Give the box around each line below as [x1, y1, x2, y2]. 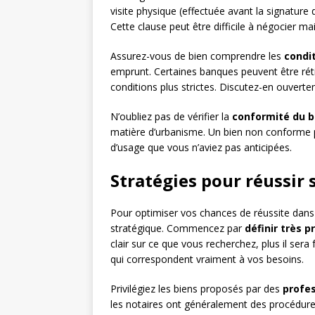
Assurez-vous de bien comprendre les [110, 49, 284, 63]
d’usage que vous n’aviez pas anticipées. [110, 141, 292, 155]
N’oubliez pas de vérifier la [110, 110, 232, 124]
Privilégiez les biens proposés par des [110, 282, 283, 296]
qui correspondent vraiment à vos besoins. [110, 252, 304, 266]
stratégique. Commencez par [110, 221, 245, 236]
